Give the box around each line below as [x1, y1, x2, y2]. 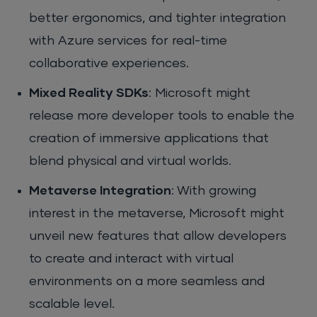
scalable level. [29, 298, 115, 311]
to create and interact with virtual [29, 253, 234, 266]
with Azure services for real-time [29, 35, 228, 48]
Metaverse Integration [29, 185, 172, 198]
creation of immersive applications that [29, 132, 270, 146]
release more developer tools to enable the [29, 110, 295, 123]
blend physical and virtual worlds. [29, 155, 232, 168]
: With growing [171, 185, 257, 198]
